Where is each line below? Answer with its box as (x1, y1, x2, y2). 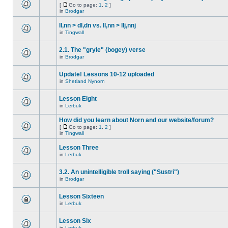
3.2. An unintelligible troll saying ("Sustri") (59, 168, 179, 176)
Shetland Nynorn (65, 78, 105, 84)
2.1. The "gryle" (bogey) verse (59, 46, 146, 53)
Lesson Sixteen (59, 193, 104, 200)
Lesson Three (59, 144, 99, 151)
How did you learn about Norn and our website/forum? (59, 117, 214, 124)
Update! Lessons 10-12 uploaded (59, 71, 154, 78)
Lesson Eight (59, 95, 97, 102)
